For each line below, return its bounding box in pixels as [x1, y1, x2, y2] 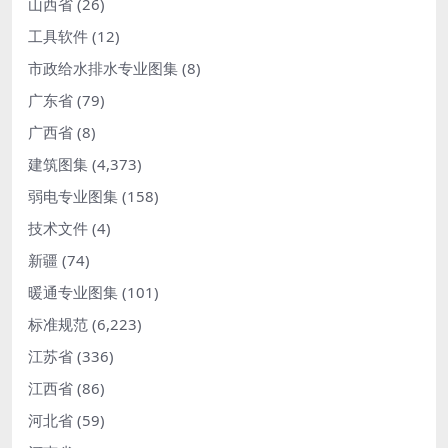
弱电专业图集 [28, 186, 118, 207]
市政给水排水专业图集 [28, 58, 178, 79]
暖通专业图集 [28, 282, 118, 303]
